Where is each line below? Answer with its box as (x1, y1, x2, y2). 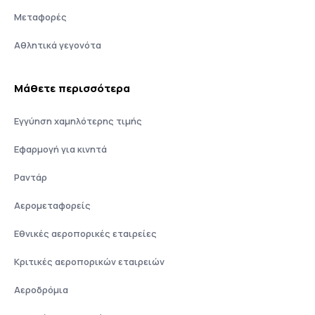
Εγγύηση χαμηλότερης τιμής (14, 115, 142, 127)
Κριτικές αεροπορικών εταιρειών (14, 255, 165, 268)
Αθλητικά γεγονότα (14, 39, 101, 51)
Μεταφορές (14, 11, 67, 23)
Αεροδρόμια (14, 283, 68, 296)
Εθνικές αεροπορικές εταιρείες (14, 227, 157, 240)
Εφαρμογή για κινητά (14, 143, 107, 155)
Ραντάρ (14, 171, 47, 184)
